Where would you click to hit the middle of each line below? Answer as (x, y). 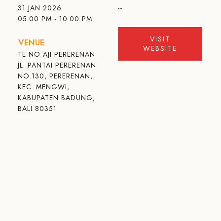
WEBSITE (160, 48)
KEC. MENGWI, (44, 87)
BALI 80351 (37, 109)
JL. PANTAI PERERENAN (57, 65)
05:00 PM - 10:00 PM (55, 19)
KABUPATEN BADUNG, (57, 98)
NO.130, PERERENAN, (55, 76)
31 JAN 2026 (40, 8)
